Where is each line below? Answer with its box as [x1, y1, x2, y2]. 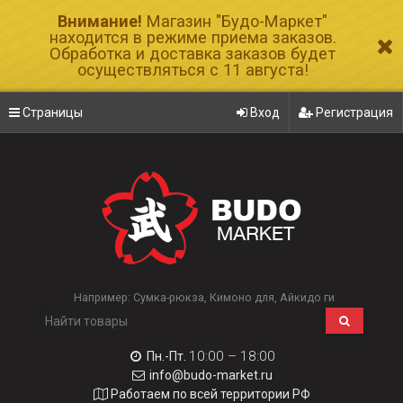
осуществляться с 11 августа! [76, 60, 309, 79]
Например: [74, 291, 133, 304]
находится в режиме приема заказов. [49, 28, 336, 47]
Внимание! [58, 12, 142, 31]
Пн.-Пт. [146, 349, 186, 363]
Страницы [20, 105, 83, 120]
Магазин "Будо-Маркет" [142, 12, 327, 31]
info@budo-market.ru [148, 368, 273, 382]
